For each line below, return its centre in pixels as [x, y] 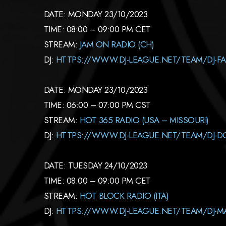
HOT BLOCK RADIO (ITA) [124, 196]
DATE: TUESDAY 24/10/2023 [96, 165]
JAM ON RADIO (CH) [117, 44]
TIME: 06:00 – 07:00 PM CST [97, 105]
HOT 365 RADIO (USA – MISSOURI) [144, 120]
